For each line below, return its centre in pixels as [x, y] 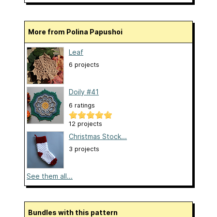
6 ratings [82, 105]
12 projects [85, 124]
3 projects [84, 149]
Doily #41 [84, 92]
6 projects [84, 64]
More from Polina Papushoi [78, 31]
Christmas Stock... [98, 136]
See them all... [50, 176]
